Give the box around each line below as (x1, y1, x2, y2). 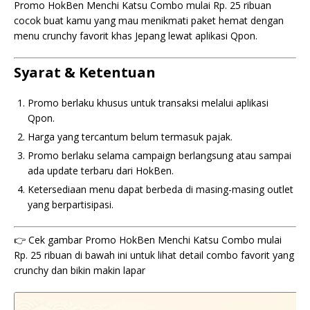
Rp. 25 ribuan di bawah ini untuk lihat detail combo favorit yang (14, 248, 294, 262)
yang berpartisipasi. (28, 198, 113, 211)
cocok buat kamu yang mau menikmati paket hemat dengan (14, 14, 284, 27)
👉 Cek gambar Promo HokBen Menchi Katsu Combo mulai (14, 233, 282, 246)
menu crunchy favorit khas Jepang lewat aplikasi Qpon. (14, 29, 257, 42)
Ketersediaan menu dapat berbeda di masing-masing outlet (28, 183, 293, 196)
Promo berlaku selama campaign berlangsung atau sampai (28, 149, 291, 162)
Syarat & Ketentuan (14, 63, 156, 82)
